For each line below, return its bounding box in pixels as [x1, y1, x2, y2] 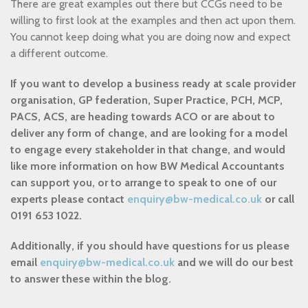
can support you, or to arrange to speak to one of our [10, 176, 276, 189]
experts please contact [10, 192, 127, 206]
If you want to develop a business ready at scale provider [10, 77, 296, 90]
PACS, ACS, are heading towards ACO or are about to [10, 110, 275, 123]
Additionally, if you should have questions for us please [10, 239, 289, 252]
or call [262, 192, 294, 206]
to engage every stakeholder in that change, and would [10, 143, 285, 156]
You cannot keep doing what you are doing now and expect [10, 30, 291, 43]
